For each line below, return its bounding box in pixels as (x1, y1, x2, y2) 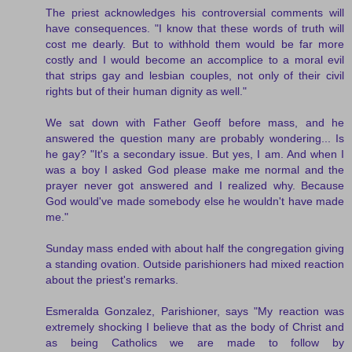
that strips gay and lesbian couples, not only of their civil (46, 68, 344, 82)
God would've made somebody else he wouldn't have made (46, 194, 344, 207)
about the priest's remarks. (46, 273, 178, 286)
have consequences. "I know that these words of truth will (46, 21, 344, 35)
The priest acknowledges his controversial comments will (46, 5, 344, 19)
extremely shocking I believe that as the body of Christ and (46, 320, 344, 333)
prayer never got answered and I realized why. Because (46, 178, 344, 192)
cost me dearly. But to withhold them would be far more (46, 37, 344, 50)
